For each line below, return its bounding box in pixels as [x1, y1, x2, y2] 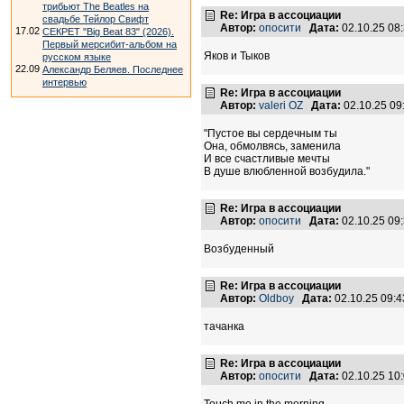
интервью [42, 77, 87, 87]
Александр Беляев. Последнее [42, 64, 183, 75]
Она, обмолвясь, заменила [204, 140, 341, 153]
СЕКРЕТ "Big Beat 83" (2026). [42, 26, 174, 37]
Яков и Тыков [204, 50, 270, 63]
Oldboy [259, 292, 294, 306]
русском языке [42, 51, 111, 62]
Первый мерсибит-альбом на [42, 39, 177, 50]
